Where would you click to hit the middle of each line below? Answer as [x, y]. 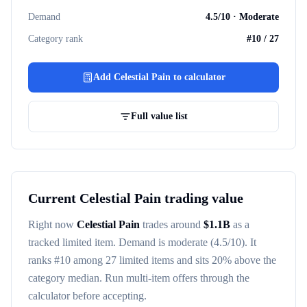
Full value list [159, 116]
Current [54, 198]
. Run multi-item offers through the [174, 278]
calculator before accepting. [87, 296]
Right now [52, 224]
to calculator [198, 77]
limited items [147, 260]
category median [64, 278]
